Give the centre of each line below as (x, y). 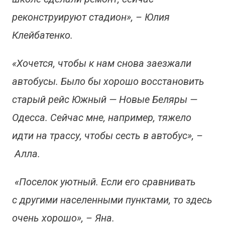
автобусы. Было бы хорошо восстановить (108, 82)
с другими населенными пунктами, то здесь (112, 200)
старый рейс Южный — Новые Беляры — (104, 100)
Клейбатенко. (42, 35)
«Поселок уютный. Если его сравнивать (104, 182)
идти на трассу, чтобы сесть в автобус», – (107, 136)
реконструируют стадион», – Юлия (91, 17)
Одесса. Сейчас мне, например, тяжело (101, 118)
